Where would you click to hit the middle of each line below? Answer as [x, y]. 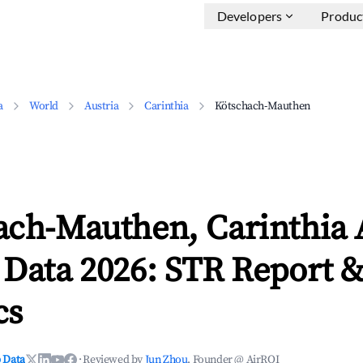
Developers [250, 16]
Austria [102, 106]
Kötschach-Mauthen [262, 106]
